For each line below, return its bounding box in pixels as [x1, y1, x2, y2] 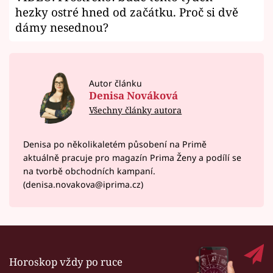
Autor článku [89, 77, 143, 90]
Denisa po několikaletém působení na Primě [23, 138, 207, 150]
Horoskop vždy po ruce [9, 254, 122, 269]
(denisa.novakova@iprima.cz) [23, 178, 143, 190]
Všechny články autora [89, 104, 182, 116]
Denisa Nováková [89, 88, 179, 102]
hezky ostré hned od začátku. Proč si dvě [15, 4, 238, 20]
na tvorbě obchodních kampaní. [23, 165, 155, 177]
